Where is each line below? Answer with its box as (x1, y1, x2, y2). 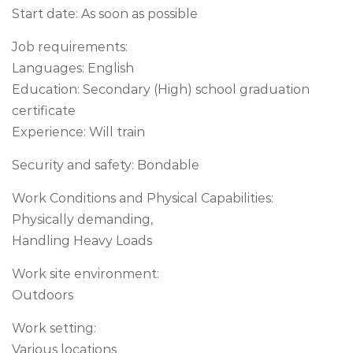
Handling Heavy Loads (12, 233, 152, 248)
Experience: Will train (12, 124, 145, 139)
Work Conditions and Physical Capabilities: (12, 191, 273, 206)
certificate (12, 103, 76, 118)
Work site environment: (12, 266, 159, 281)
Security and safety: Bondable (12, 158, 199, 173)
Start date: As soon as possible (12, 6, 198, 21)
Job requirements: (12, 39, 128, 54)
